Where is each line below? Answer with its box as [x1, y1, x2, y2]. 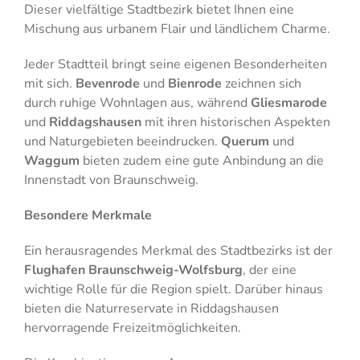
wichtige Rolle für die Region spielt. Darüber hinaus [23, 280, 323, 298]
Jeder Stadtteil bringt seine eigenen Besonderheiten [23, 55, 327, 73]
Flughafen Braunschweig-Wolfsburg [23, 260, 243, 279]
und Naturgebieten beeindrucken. [23, 132, 221, 150]
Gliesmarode [250, 93, 327, 112]
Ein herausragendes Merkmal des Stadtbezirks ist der [23, 241, 333, 260]
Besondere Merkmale [23, 206, 152, 224]
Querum [220, 132, 269, 150]
